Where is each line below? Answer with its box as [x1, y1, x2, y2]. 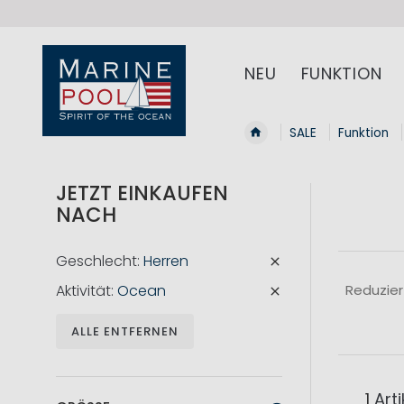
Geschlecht [56, 251, 137, 272]
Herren [143, 251, 188, 272]
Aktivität [56, 280, 111, 302]
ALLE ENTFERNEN [71, 323, 179, 341]
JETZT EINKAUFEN [56, 179, 228, 208]
